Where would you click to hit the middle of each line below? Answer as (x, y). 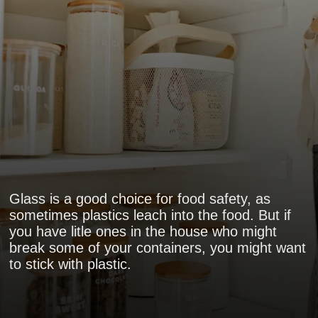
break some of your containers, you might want (158, 247)
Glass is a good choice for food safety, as (140, 198)
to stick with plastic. (71, 264)
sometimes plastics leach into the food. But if (150, 215)
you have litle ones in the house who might (143, 231)
